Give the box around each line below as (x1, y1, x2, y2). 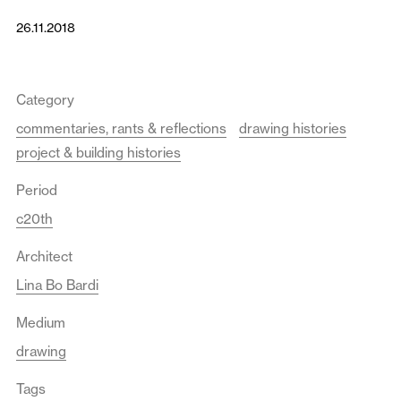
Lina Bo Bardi (16, 276, 98, 294)
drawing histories (239, 119, 346, 137)
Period (16, 181, 57, 199)
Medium (16, 313, 65, 331)
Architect (16, 247, 73, 265)
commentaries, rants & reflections (16, 119, 226, 137)
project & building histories (16, 143, 181, 161)
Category (16, 90, 74, 108)
